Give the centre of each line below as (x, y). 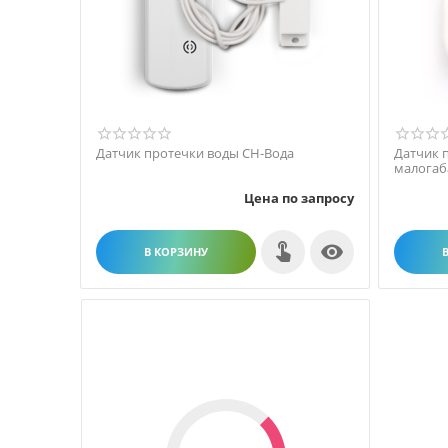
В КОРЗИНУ (176, 251)
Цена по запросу (299, 197)
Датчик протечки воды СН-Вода (195, 153)
